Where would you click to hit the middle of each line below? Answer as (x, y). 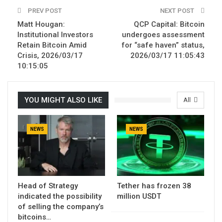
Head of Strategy (48, 186)
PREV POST (44, 10)
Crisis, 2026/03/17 (50, 55)
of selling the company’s (61, 207)
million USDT (139, 196)
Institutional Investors (55, 34)
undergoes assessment (163, 34)
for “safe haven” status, (163, 45)
